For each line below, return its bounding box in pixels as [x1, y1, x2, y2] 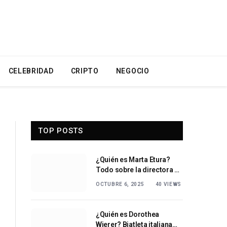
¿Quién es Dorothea [96, 210, 159, 218]
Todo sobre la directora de [96, 166, 183, 174]
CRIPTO [70, 67, 99, 75]
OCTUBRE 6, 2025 [96, 181, 144, 187]
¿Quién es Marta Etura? [96, 156, 170, 164]
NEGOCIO [116, 67, 149, 75]
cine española [96, 176, 141, 184]
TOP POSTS [38, 126, 83, 135]
